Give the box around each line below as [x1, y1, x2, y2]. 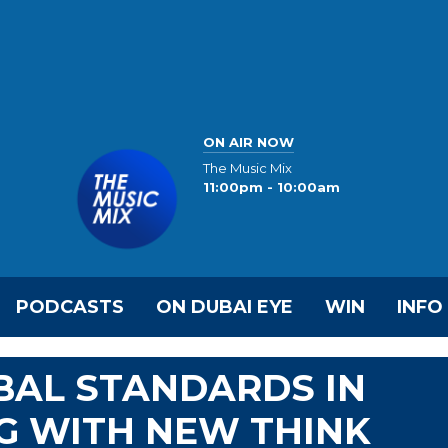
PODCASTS [16, 296, 124, 318]
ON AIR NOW [203, 133, 294, 150]
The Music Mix [203, 160, 292, 177]
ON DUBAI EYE [156, 296, 293, 318]
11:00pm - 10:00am [203, 179, 340, 196]
